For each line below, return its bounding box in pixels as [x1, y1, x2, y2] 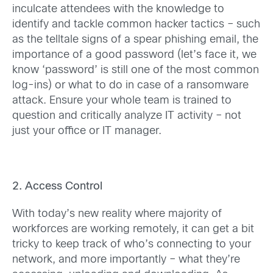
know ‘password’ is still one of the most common [12, 65, 259, 76]
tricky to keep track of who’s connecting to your [12, 239, 251, 250]
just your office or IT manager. [12, 126, 161, 136]
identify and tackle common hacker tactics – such [12, 19, 260, 30]
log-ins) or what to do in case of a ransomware [12, 80, 249, 91]
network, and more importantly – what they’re [12, 254, 240, 265]
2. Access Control [12, 181, 102, 192]
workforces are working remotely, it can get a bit [12, 224, 254, 235]
